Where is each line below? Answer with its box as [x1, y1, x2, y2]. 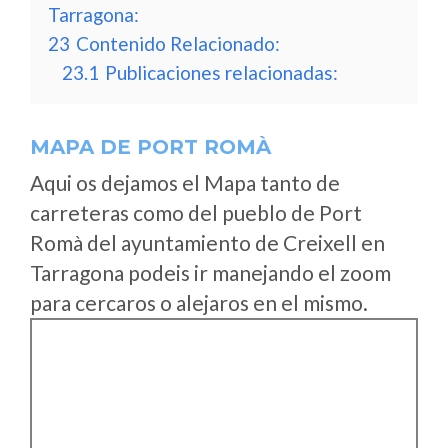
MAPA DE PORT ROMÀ [30, 135, 271, 159]
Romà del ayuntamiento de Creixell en [30, 230, 385, 255]
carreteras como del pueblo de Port [30, 200, 362, 225]
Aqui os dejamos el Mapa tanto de [30, 170, 340, 195]
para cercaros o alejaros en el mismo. [30, 290, 368, 315]
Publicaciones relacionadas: [105, 61, 338, 84]
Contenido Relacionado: [76, 32, 280, 55]
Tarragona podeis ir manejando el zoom [30, 260, 391, 285]
